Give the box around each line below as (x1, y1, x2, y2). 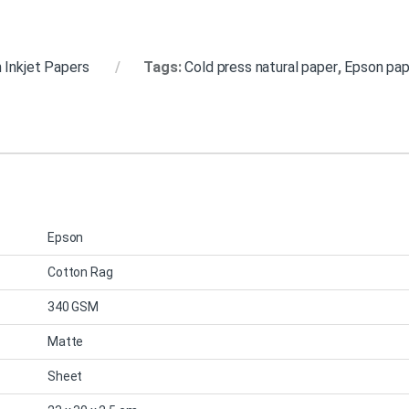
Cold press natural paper (184, 58, 338, 76)
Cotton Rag (47, 264, 113, 279)
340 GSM (47, 299, 99, 314)
